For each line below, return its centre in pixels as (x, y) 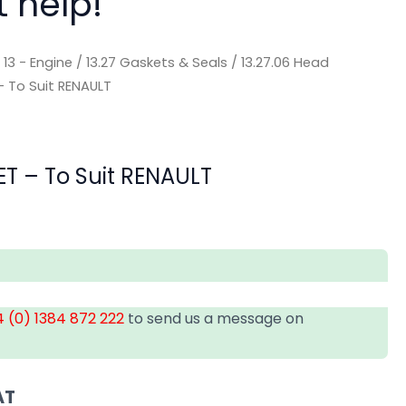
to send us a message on (214, 318)
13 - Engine (39, 63)
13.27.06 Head (285, 63)
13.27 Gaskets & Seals (157, 63)
